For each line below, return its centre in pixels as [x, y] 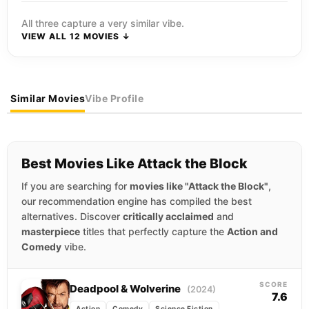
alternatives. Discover [72, 216]
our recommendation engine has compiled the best [137, 201]
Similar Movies [48, 98]
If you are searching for [76, 186]
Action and [252, 231]
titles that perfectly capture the [153, 231]
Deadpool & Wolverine [126, 289]
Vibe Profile [114, 98]
